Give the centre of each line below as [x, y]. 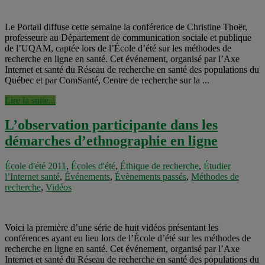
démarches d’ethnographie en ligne [111, 141]
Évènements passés [151, 177]
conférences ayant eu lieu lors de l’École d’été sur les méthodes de [128, 238]
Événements [87, 177]
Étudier [217, 166]
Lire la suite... [30, 100]
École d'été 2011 [35, 166]
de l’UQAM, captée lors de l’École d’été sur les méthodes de [118, 48]
